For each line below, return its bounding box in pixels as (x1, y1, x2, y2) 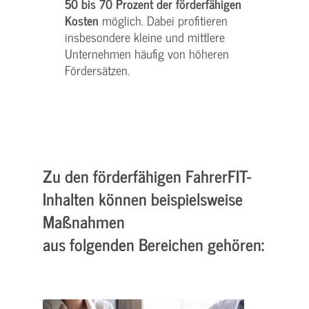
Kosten (65, 10, 99, 31)
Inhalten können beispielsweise (43, 185, 243, 212)
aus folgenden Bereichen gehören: (43, 230, 264, 258)
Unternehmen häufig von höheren (65, 43, 229, 64)
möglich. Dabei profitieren (99, 10, 228, 31)
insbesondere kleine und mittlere (65, 27, 225, 48)
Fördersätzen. (65, 60, 130, 81)
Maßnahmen (43, 208, 125, 235)
